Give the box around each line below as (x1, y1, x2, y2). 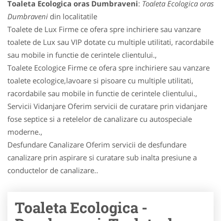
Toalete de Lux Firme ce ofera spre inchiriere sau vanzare (7, 24, 201, 34)
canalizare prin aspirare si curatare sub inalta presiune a (7, 152, 197, 162)
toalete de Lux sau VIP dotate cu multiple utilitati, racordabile (7, 37, 214, 47)
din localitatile (48, 11, 97, 21)
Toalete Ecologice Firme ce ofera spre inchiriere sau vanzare (7, 63, 210, 73)
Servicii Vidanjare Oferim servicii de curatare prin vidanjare (7, 101, 207, 111)
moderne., (7, 127, 42, 137)
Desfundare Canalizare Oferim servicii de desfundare (7, 140, 186, 149)
